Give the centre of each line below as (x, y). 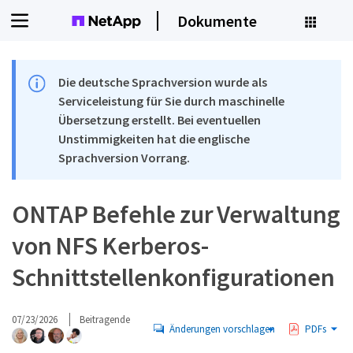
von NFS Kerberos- (110, 246)
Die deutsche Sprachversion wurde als (163, 82)
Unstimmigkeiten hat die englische (154, 139)
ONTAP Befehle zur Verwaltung (176, 214)
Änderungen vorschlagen (222, 329)
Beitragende (105, 320)
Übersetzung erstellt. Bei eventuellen (160, 120)
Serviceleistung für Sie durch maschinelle (172, 101)
